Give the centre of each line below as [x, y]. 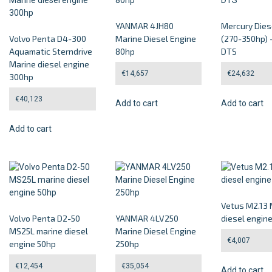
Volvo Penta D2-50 [45, 218]
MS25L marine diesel [49, 231]
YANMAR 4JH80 [144, 26]
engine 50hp [32, 243]
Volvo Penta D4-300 [48, 39]
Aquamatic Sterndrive [51, 51]
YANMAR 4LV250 [147, 218]
